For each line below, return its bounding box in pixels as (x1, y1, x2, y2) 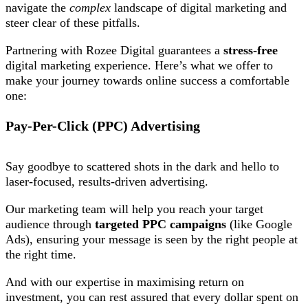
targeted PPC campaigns (91, 217, 230, 231)
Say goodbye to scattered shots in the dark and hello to (5, 159, 279, 173)
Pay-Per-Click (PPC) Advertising (5, 118, 200, 133)
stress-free (223, 43, 278, 57)
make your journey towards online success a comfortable (5, 73, 289, 87)
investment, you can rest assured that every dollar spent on (5, 289, 298, 304)
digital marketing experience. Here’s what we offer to (5, 58, 273, 72)
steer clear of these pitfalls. (5, 15, 144, 30)
